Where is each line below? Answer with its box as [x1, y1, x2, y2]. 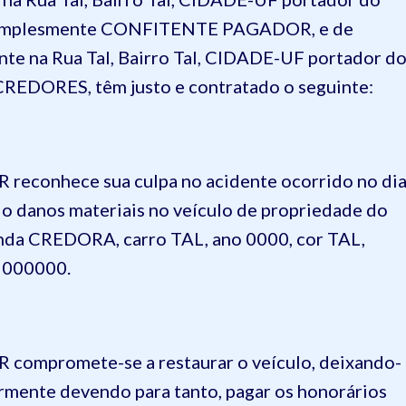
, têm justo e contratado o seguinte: [88, 75, 373, 97]
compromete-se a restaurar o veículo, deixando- [10, 351, 401, 372]
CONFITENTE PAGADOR [101, 17, 312, 39]
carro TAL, [123, 227, 208, 249]
